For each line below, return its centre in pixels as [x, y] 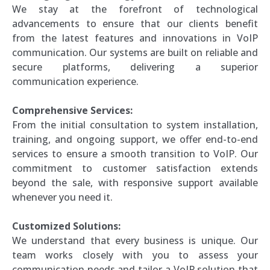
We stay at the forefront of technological [135, 9]
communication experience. [75, 81]
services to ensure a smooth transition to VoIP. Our [135, 153]
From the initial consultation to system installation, [135, 124]
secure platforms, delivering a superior [135, 67]
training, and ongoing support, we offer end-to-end [135, 139]
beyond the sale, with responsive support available [135, 182]
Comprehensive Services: [72, 110]
